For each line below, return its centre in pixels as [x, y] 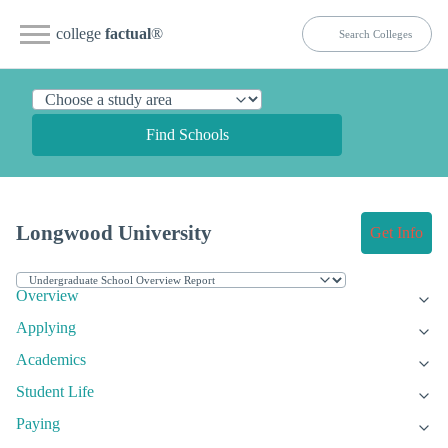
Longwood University [114, 233]
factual [128, 33]
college [80, 33]
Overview [47, 296]
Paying [38, 424]
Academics [51, 360]
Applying [46, 328]
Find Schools [187, 134]
